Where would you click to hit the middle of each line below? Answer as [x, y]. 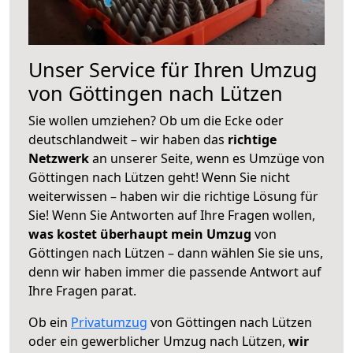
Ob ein [50, 322]
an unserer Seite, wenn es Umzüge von [208, 158]
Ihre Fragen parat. [82, 290]
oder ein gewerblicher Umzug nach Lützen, [158, 341]
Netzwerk [60, 158]
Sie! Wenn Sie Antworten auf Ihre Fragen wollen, [172, 215]
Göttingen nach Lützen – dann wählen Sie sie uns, [176, 253]
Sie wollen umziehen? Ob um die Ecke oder [156, 120]
